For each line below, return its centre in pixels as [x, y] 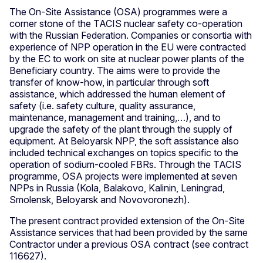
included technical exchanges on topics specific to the [124, 153]
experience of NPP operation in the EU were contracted [128, 47]
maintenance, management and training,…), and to [115, 118]
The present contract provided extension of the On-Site [127, 221]
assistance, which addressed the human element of [117, 94]
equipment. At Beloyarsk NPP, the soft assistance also [124, 141]
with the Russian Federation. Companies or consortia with [131, 36]
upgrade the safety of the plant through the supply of [121, 129]
